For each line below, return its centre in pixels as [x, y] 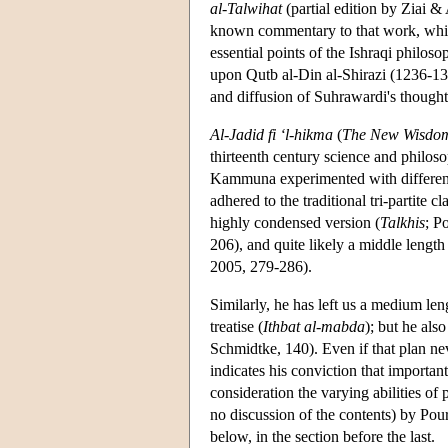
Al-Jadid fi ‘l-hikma [271, 134]
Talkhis [402, 222]
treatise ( [236, 326]
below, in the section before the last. [322, 436]
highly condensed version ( [295, 222]
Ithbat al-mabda [314, 326]
